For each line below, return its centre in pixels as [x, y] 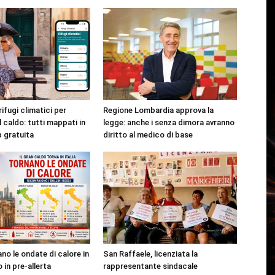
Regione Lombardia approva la [158, 110]
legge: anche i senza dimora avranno [169, 122]
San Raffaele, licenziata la [150, 254]
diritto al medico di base [148, 135]
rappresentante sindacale [150, 266]
